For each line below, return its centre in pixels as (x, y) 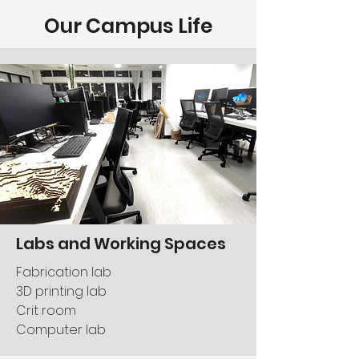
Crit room (46, 311)
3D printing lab (61, 291)
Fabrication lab (64, 272)
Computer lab (61, 330)
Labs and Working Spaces (121, 244)
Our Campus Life (128, 26)
